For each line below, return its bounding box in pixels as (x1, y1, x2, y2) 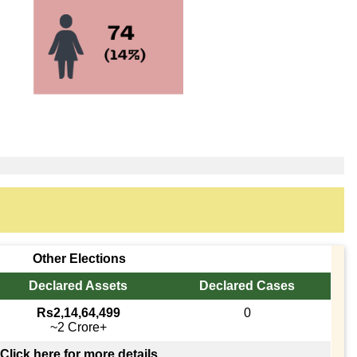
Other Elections (32, 251, 126, 265)
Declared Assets (29, 278, 128, 292)
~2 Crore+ (49, 320, 107, 334)
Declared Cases (199, 278, 296, 292)
